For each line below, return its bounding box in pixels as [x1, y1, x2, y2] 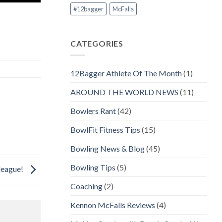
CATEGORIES [70, 38, 123, 48]
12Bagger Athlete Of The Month [70, 68, 182, 78]
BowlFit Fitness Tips [70, 125, 140, 135]
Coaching [70, 181, 103, 191]
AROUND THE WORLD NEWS [70, 87, 178, 97]
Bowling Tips [70, 163, 115, 172]
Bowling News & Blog [70, 144, 145, 154]
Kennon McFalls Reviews [70, 200, 155, 210]
